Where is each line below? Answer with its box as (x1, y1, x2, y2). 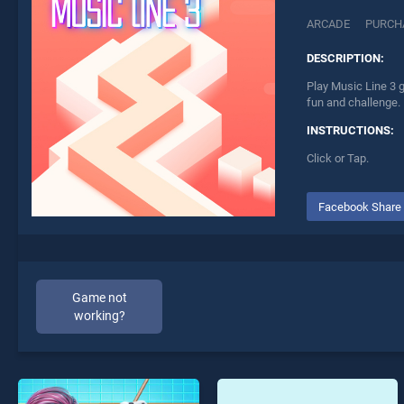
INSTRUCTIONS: (307, 124, 394, 138)
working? (73, 308, 125, 323)
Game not (71, 290, 127, 305)
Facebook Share (317, 199, 401, 214)
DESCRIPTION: (307, 51, 384, 66)
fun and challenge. (307, 96, 400, 110)
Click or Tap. (307, 151, 369, 166)
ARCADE (307, 17, 350, 32)
